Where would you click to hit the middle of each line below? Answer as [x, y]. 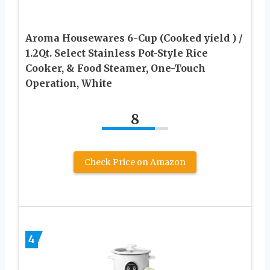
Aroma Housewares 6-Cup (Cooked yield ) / [134, 38]
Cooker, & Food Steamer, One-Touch [115, 68]
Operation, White [69, 83]
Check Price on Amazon [135, 162]
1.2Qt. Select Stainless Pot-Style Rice [117, 53]
